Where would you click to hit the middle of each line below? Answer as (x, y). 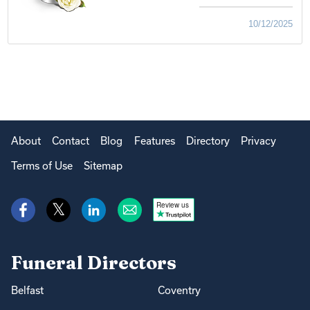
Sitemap (103, 166)
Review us (172, 205)
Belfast (27, 291)
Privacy (258, 140)
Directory (208, 140)
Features (154, 140)
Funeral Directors (94, 263)
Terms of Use (42, 166)
